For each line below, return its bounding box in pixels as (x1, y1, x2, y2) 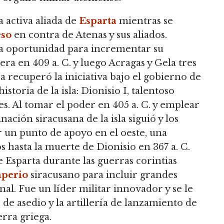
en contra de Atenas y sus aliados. (11, 29, 167, 40)
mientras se (116, 15, 173, 26)
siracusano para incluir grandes (28, 169, 177, 180)
